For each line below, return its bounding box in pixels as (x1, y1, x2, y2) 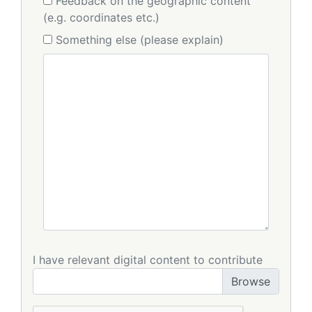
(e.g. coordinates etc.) (43, 10, 159, 24)
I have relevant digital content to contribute (33, 253, 263, 267)
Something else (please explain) (56, 33, 224, 47)
